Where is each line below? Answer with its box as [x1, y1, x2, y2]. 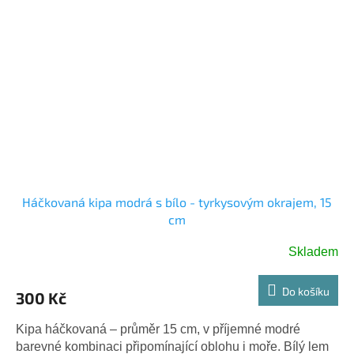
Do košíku [282, 284, 330, 298]
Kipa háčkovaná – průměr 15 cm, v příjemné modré [16, 322, 300, 336]
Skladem [288, 244, 338, 258]
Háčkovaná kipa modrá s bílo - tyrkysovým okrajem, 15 [22, 194, 332, 209]
